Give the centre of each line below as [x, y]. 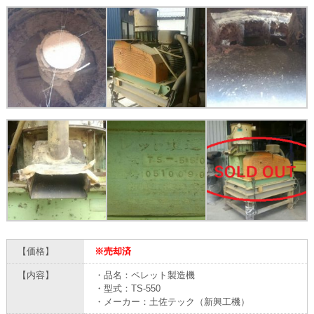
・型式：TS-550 [127, 288]
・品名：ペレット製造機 [144, 275]
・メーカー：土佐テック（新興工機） [172, 301]
